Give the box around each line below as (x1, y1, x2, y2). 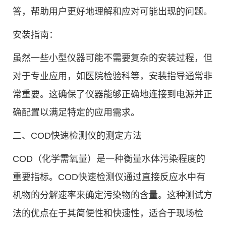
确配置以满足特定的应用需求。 (13, 107, 140, 118)
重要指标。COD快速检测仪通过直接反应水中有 (13, 172, 205, 182)
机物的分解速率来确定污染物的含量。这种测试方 (13, 190, 212, 200)
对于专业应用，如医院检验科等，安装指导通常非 (13, 71, 212, 81)
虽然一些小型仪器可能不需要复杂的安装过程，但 (13, 53, 212, 63)
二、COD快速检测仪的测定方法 (13, 131, 142, 141)
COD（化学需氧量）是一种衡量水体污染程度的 (13, 154, 205, 164)
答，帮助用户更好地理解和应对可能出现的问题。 (13, 7, 212, 17)
